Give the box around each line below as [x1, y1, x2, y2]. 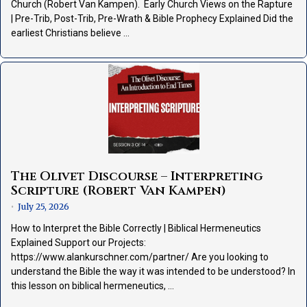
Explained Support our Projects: [11, 237, 146, 249]
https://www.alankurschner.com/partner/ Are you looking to [11, 251, 269, 263]
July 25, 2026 [18, 201, 69, 212]
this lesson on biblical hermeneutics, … [11, 280, 174, 292]
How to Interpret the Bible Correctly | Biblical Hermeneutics [11, 223, 261, 234]
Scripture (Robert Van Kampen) [11, 182, 226, 200]
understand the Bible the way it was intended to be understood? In [11, 266, 295, 278]
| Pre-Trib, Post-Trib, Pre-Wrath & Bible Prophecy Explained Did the [11, 13, 293, 25]
